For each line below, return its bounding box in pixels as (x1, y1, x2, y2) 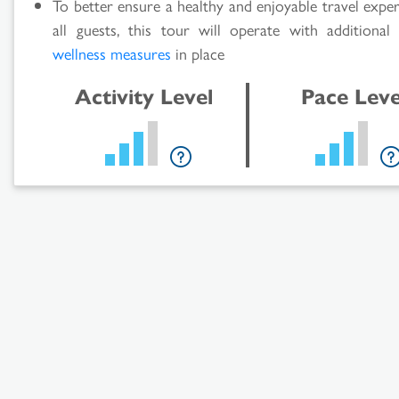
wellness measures (53, 41, 172, 64)
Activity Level (74, 79, 213, 110)
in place (171, 41, 225, 64)
